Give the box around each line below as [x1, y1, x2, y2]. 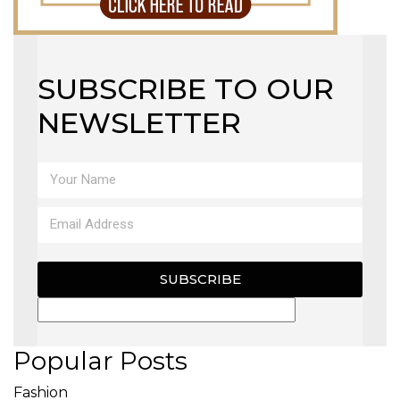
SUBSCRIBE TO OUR [37, 71, 334, 106]
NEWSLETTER [37, 104, 241, 140]
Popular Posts [13, 345, 187, 376]
